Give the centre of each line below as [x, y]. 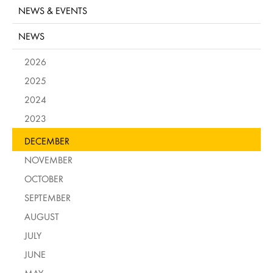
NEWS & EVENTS [53, 10]
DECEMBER [47, 141]
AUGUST [42, 216]
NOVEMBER [48, 160]
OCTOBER [44, 179]
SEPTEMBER [48, 197]
